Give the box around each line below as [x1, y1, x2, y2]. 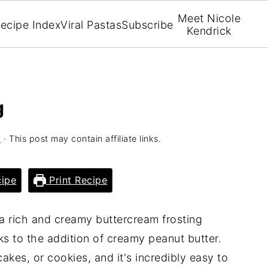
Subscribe [121, 18, 173, 31]
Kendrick [186, 25, 232, 37]
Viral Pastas [60, 18, 122, 31]
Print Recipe [45, 174, 108, 186]
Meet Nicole [177, 12, 240, 25]
